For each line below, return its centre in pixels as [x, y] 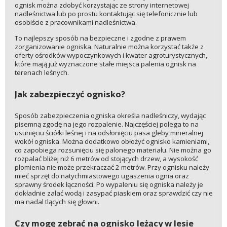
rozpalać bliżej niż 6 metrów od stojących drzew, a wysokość [106, 158]
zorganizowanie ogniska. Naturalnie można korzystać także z [109, 46]
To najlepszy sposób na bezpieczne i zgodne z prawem [100, 38]
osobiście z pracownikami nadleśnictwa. [75, 23]
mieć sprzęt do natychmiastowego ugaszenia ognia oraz [102, 176]
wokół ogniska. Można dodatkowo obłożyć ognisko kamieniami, [112, 141]
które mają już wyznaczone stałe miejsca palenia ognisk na [105, 64]
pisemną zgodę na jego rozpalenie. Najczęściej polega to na [106, 124]
